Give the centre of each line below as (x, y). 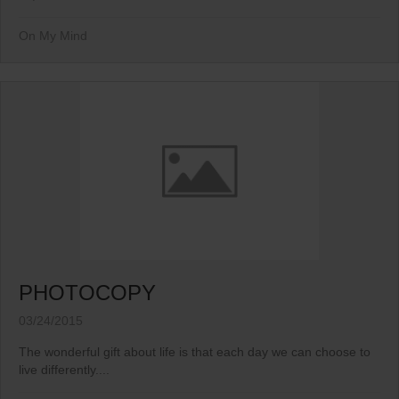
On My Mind (53, 36)
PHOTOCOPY (87, 293)
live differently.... (64, 370)
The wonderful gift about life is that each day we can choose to (195, 352)
